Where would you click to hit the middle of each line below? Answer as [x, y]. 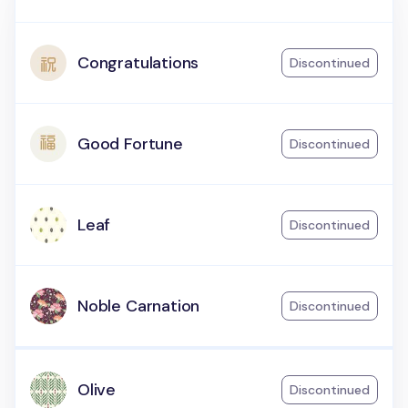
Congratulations [138, 63]
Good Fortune [130, 144]
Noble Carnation [139, 306]
